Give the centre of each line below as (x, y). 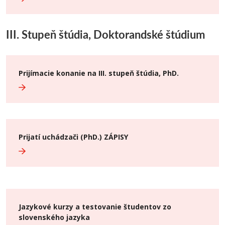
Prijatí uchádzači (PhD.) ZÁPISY (73, 137)
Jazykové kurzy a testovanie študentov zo (95, 207)
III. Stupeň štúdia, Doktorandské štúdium (105, 34)
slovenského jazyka (54, 217)
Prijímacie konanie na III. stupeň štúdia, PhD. (99, 73)
